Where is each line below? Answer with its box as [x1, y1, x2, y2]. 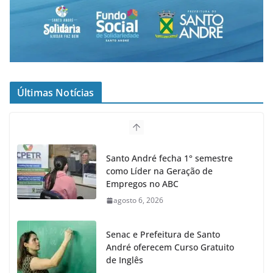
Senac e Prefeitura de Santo [106, 228, 220, 240]
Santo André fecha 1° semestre [106, 152, 233, 164]
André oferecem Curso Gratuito [106, 241, 234, 253]
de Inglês [106, 253, 143, 266]
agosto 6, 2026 [113, 194, 163, 205]
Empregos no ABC [106, 177, 179, 190]
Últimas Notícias [17, 85, 94, 99]
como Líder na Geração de [106, 165, 213, 177]
